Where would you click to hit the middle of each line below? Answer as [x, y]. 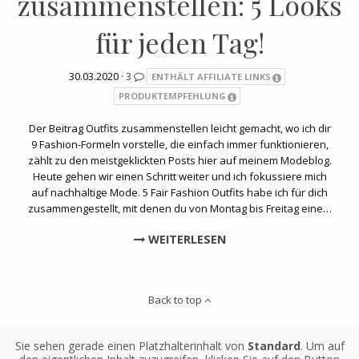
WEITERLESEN [185, 239]
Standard [274, 345]
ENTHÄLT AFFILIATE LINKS [211, 76]
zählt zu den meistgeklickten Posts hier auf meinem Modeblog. [179, 160]
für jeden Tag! [179, 42]
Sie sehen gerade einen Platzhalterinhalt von [131, 345]
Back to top [176, 300]
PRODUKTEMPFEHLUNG [172, 95]
